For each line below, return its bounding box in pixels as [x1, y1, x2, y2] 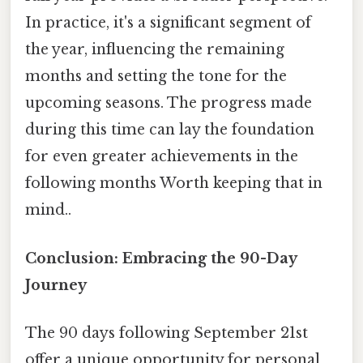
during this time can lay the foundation [25, 121, 314, 139]
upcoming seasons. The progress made [25, 94, 312, 113]
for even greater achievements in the [25, 147, 298, 166]
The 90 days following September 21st [25, 323, 308, 342]
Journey [25, 275, 87, 294]
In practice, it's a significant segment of [25, 14, 311, 32]
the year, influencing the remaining [25, 41, 284, 59]
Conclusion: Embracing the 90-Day [25, 249, 297, 267]
